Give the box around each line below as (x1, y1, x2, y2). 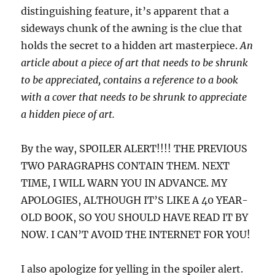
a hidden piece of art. (21, 107, 115, 120)
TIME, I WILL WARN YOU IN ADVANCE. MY (21, 176, 228, 189)
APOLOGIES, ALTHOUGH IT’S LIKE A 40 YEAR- (21, 193, 249, 206)
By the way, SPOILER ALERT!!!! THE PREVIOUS (21, 142, 248, 155)
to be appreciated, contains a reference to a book (21, 73, 239, 86)
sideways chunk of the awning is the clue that (21, 21, 243, 34)
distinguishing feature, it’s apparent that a (21, 4, 230, 17)
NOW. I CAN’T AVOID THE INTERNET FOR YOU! (21, 228, 251, 241)
